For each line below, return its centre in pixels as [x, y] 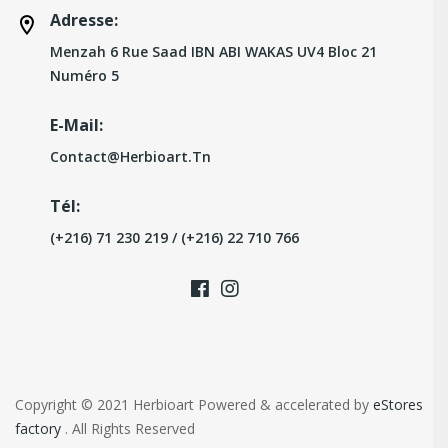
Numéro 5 [84, 76]
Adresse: [84, 20]
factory [38, 429]
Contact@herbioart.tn [130, 157]
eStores [398, 405]
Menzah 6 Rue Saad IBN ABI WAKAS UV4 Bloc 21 [213, 52]
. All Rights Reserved [128, 429]
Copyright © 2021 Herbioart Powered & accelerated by [194, 405]
